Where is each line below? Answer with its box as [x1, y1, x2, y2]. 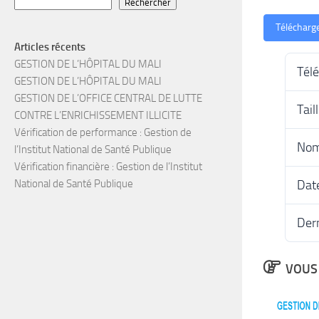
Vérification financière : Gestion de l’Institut [14, 160, 202, 173]
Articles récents [14, 41, 85, 53]
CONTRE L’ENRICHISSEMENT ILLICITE [14, 109, 182, 122]
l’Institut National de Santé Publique [14, 143, 172, 156]
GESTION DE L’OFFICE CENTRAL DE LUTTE [14, 92, 202, 105]
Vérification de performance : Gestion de [14, 126, 192, 139]
